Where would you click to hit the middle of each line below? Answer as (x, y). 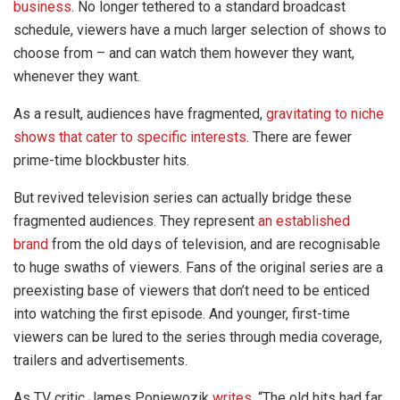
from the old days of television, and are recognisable (214, 244)
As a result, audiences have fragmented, (140, 113)
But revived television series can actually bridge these (183, 197)
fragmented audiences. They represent (136, 221)
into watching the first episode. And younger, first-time (182, 313)
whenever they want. (77, 76)
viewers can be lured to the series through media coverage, (198, 337)
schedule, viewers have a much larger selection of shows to (200, 29)
